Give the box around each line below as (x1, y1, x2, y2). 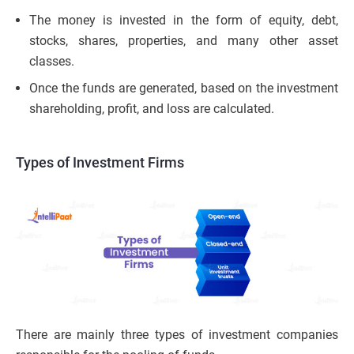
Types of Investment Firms (16, 154, 184, 171)
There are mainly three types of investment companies (16, 327, 338, 343)
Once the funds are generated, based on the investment (29, 81, 338, 96)
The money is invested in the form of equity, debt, (29, 13, 338, 28)
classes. (29, 54, 74, 70)
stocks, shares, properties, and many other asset (29, 33, 338, 49)
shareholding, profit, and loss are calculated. (29, 101, 274, 117)
